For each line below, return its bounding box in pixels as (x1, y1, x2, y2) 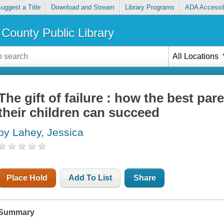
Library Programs (125, 3, 175, 11)
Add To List (68, 173, 112, 182)
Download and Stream (50, 3, 114, 11)
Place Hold (6, 173, 48, 182)
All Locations (172, 51, 219, 60)
